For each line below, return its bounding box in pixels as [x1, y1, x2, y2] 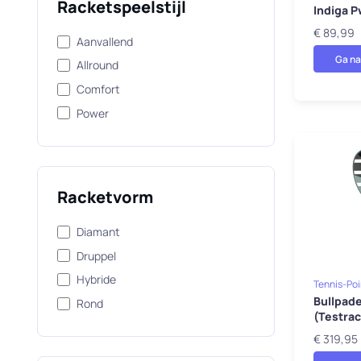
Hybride [76, 272, 116, 288]
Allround [76, 57, 118, 73]
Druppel [76, 247, 116, 263]
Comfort [76, 81, 120, 97]
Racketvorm [56, 186, 153, 209]
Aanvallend [76, 33, 133, 49]
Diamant [76, 224, 120, 240]
